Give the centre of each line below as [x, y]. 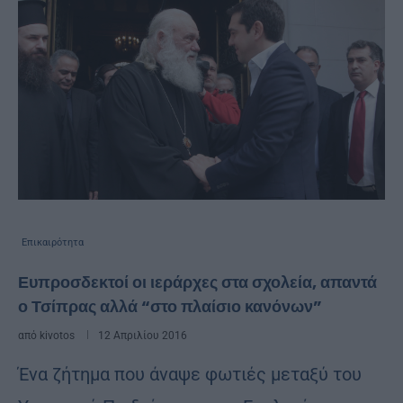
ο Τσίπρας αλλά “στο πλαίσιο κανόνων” [170, 306]
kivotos [57, 335]
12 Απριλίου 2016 [143, 335]
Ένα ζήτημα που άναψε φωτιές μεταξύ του [190, 374]
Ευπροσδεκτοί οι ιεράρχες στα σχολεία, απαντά [197, 282]
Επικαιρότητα [53, 242]
